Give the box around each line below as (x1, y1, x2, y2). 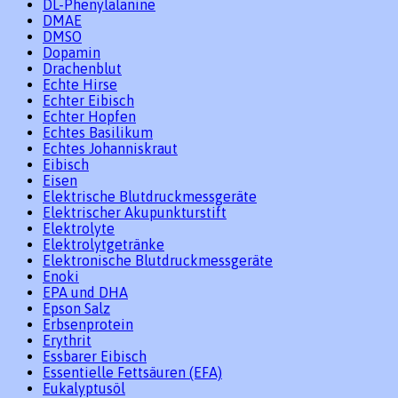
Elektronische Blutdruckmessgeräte (43, 252, 273, 269)
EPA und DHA (43, 284, 128, 301)
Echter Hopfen (43, 108, 136, 125)
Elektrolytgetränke (43, 236, 164, 253)
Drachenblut (43, 60, 122, 77)
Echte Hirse (43, 76, 117, 93)
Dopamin (43, 44, 100, 61)
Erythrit (43, 332, 92, 349)
